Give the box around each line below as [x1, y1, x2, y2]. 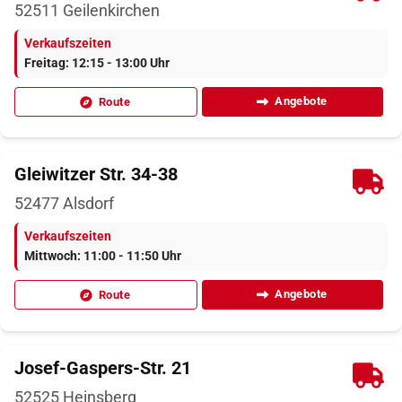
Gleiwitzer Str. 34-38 [14, 163, 178, 186]
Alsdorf [59, 194, 114, 214]
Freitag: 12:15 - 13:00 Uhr [24, 56, 170, 72]
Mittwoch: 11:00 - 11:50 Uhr [24, 249, 181, 265]
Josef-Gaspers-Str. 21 [14, 356, 191, 379]
